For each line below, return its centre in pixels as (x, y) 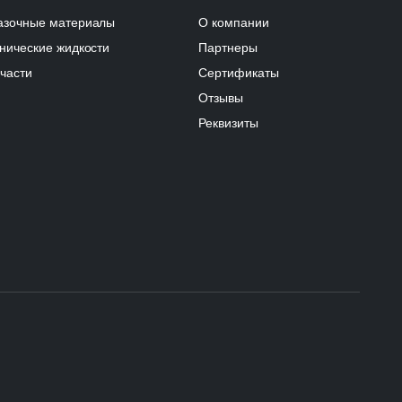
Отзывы (221, 97)
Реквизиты (228, 122)
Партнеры (228, 47)
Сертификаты (239, 72)
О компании (234, 22)
